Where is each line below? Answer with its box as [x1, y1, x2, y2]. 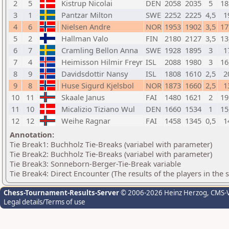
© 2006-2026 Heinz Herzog [119, 188, 207, 197]
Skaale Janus [61, 92, 105, 102]
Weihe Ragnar [61, 116, 110, 126]
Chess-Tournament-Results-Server [4, 188, 119, 197]
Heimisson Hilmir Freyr [61, 57, 143, 67]
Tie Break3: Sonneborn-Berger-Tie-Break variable [10, 158, 181, 169]
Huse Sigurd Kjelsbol [61, 80, 134, 90]
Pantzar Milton [61, 10, 112, 20]
